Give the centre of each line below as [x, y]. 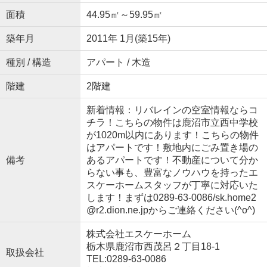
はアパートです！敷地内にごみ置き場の [172, 148]
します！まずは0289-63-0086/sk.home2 [171, 198]
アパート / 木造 [118, 63]
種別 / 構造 [28, 63]
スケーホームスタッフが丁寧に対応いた [172, 185]
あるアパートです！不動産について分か [172, 160]
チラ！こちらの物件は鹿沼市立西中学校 [172, 123]
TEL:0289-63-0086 [126, 259]
